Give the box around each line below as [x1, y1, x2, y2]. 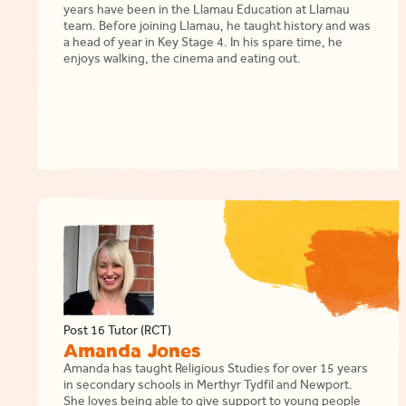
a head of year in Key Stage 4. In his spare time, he [63, 38, 343, 51]
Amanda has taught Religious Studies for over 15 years [63, 364, 368, 377]
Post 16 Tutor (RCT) [63, 326, 171, 339]
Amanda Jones [63, 343, 200, 360]
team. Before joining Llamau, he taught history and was [63, 22, 371, 34]
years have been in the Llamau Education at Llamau [63, 5, 350, 18]
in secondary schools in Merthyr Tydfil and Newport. [63, 381, 353, 393]
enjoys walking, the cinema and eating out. [63, 54, 301, 67]
